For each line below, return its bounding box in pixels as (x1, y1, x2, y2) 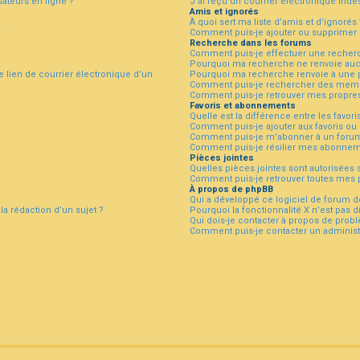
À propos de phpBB (189, 183, 273, 194)
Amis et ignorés (189, 6, 259, 17)
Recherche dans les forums (189, 37, 312, 48)
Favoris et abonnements (189, 100, 296, 111)
